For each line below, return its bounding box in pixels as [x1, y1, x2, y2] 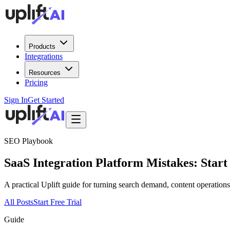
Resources [29, 69, 61, 76]
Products [29, 43, 55, 50]
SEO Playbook [4, 137, 53, 145]
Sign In [4, 95, 28, 104]
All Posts [4, 197, 33, 206]
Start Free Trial [33, 197, 82, 206]
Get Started [28, 95, 64, 104]
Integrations [25, 52, 63, 61]
